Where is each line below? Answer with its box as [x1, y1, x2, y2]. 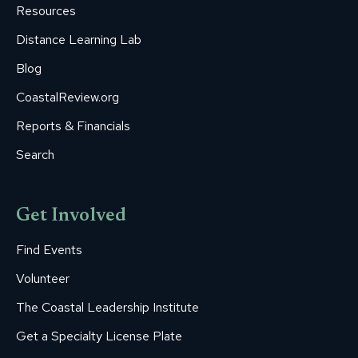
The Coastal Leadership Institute [16, 299, 199, 316]
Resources [16, 2, 76, 20]
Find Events [16, 241, 82, 259]
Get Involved [16, 207, 126, 226]
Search [16, 146, 54, 164]
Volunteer [16, 270, 70, 288]
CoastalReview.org [16, 89, 119, 106]
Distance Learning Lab [16, 31, 141, 49]
